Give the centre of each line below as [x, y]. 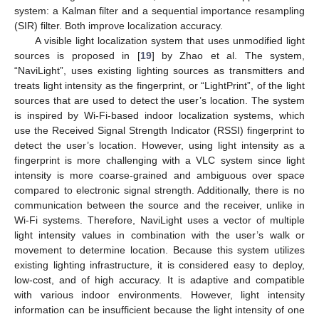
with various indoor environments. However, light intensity [159, 294]
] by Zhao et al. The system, [228, 55]
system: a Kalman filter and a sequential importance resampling [159, 10]
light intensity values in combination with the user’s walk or [159, 235]
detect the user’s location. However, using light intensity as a [159, 145]
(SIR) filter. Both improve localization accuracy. [119, 25]
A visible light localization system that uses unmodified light [169, 40]
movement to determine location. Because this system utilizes [159, 250]
